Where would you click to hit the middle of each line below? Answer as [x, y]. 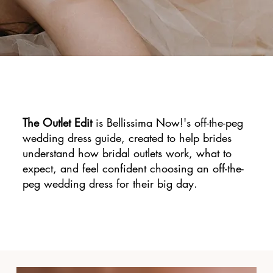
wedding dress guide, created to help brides [127, 137]
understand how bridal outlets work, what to [127, 153]
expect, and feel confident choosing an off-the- [133, 168]
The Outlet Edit [57, 122]
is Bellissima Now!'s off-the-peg [167, 122]
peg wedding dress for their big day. [110, 183]
